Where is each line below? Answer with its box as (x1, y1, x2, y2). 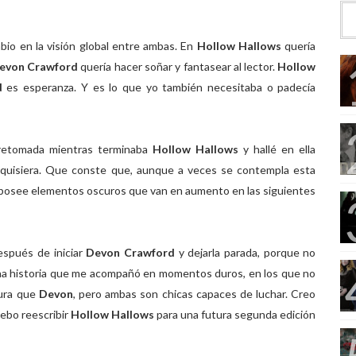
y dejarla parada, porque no (174, 246, 316, 259)
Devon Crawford (86, 246, 175, 259)
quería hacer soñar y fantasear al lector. (80, 60, 278, 73)
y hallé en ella (238, 142, 316, 156)
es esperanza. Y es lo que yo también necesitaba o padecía (6, 80, 316, 94)
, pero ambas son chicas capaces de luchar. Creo (72, 287, 316, 300)
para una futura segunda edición (153, 308, 316, 321)
